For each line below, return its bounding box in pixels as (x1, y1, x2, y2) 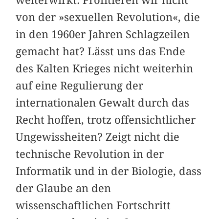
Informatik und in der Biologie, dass (16, 164, 202, 177)
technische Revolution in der (16, 147, 164, 160)
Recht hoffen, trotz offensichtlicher (16, 113, 196, 126)
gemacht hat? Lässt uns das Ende (16, 44, 186, 58)
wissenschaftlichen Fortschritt (16, 198, 171, 212)
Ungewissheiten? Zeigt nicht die (16, 130, 180, 143)
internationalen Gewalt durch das (16, 96, 190, 109)
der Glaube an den (16, 181, 111, 195)
